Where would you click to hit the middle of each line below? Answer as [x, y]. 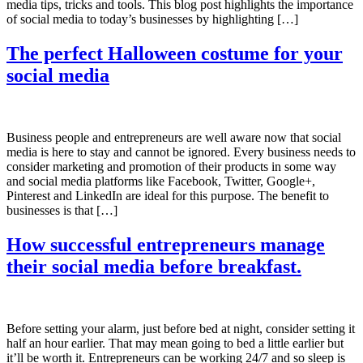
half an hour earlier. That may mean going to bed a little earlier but [175, 343]
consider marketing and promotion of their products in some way [171, 167]
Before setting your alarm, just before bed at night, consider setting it [181, 328]
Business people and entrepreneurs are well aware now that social [174, 138]
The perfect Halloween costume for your [175, 54]
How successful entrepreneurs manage [166, 244]
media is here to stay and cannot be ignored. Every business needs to [181, 152]
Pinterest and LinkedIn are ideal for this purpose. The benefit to [168, 196]
